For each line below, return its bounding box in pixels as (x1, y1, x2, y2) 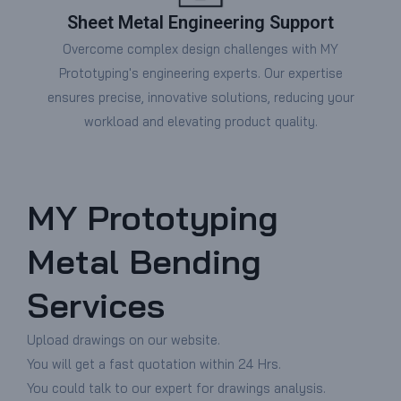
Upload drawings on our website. (27, 331, 220, 349)
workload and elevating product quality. (83, 113, 318, 131)
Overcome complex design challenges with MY (63, 40, 338, 58)
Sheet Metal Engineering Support (67, 12, 334, 34)
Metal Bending (27, 240, 261, 284)
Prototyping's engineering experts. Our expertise (58, 64, 343, 82)
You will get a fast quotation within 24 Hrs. (27, 355, 281, 373)
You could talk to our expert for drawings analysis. (27, 380, 326, 397)
